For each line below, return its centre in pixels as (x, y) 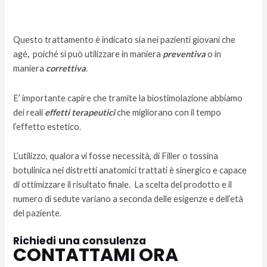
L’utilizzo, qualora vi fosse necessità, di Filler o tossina (116, 156)
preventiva (184, 54)
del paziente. (38, 213)
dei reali (29, 112)
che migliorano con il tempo (168, 112)
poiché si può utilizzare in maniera (97, 54)
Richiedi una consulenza (80, 240)
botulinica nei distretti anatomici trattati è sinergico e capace (130, 170)
